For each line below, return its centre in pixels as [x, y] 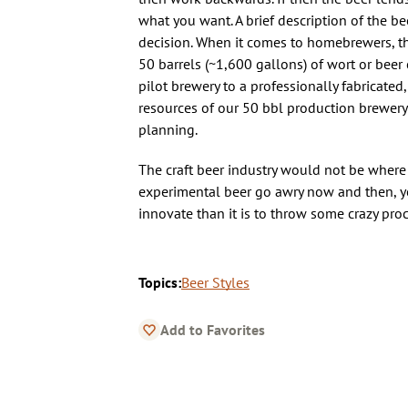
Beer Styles [215, 282]
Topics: [160, 282]
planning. [168, 129]
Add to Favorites [213, 329]
